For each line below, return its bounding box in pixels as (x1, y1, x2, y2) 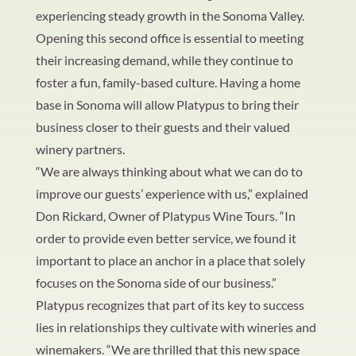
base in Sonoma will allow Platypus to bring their (35, 97, 299, 112)
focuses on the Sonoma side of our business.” (35, 275, 277, 290)
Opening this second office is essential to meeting (35, 30, 304, 45)
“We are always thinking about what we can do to (35, 164, 303, 179)
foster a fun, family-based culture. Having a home (35, 75, 300, 90)
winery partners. (35, 141, 125, 157)
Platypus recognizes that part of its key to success (35, 297, 304, 312)
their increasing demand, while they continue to (35, 52, 293, 68)
